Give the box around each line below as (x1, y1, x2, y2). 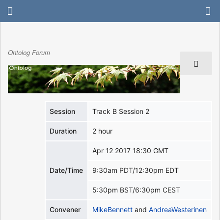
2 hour (92, 126, 113, 135)
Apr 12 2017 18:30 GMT (92, 146, 169, 155)
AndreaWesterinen (149, 205, 207, 214)
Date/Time (50, 165, 83, 174)
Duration (50, 126, 77, 135)
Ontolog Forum (8, 48, 50, 57)
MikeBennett (92, 205, 133, 214)
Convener (50, 205, 81, 214)
